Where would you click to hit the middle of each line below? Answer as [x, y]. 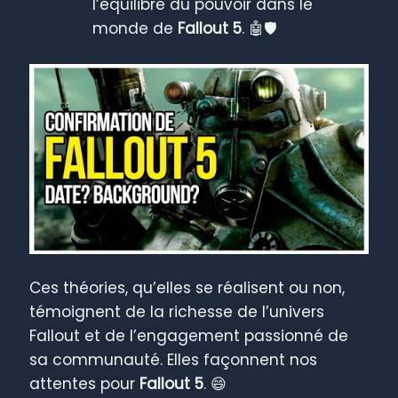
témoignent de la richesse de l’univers [177, 312]
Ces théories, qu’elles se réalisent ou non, [187, 288]
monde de [135, 28]
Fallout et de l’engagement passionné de [189, 336]
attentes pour [85, 384]
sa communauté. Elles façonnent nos [174, 360]
